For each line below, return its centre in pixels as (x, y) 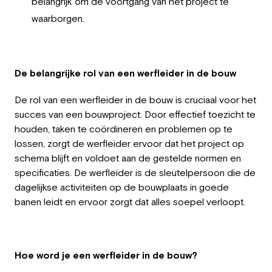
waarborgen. (58, 18)
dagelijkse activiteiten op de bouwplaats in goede (122, 187)
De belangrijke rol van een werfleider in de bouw (125, 73)
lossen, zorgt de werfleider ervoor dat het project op (129, 143)
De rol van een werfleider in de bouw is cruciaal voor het (135, 99)
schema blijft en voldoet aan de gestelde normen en (128, 158)
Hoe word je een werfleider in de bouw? (106, 255)
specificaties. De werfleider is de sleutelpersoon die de (135, 172)
